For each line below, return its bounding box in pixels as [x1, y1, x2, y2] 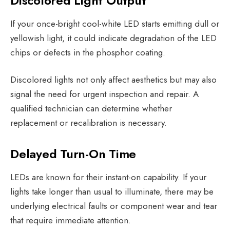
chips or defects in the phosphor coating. [10, 46, 165, 59]
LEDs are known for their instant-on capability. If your [10, 170, 206, 183]
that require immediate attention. [10, 214, 133, 226]
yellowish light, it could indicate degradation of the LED [10, 31, 217, 44]
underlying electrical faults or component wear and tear [10, 199, 217, 212]
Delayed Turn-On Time [10, 144, 140, 163]
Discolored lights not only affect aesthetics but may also [10, 73, 217, 86]
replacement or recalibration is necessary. [10, 116, 169, 129]
